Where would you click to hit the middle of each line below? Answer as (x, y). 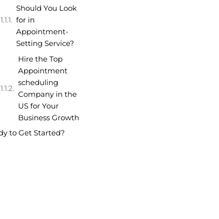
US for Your (38, 106)
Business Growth (50, 117)
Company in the (47, 94)
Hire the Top (40, 59)
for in (25, 20)
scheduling (38, 82)
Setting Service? (46, 44)
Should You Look (46, 8)
